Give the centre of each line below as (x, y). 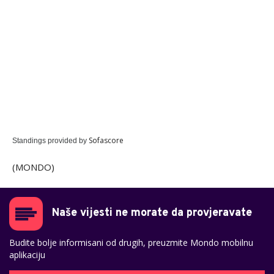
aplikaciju (27, 255)
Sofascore (106, 141)
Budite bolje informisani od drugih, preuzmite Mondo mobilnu (131, 243)
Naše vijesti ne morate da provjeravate (152, 213)
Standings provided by (50, 141)
